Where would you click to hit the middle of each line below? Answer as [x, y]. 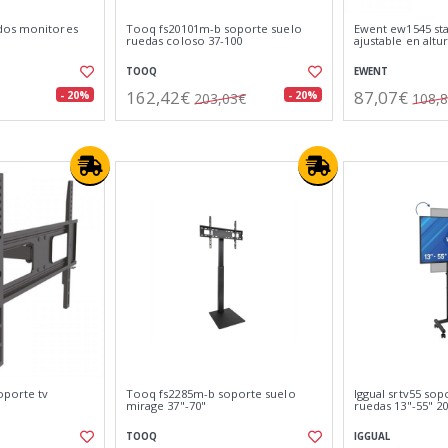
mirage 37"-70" [166, 405]
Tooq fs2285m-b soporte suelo [211, 393]
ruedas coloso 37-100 [184, 40]
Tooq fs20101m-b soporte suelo [214, 28]
